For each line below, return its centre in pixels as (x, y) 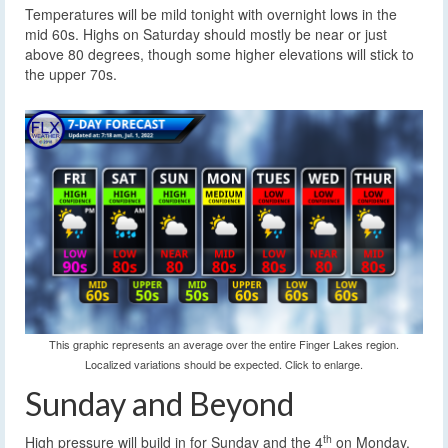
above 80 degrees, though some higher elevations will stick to (219, 54)
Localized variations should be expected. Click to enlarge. (224, 364)
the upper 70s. (71, 74)
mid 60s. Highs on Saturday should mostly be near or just (206, 34)
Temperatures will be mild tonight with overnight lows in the (211, 14)
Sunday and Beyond (159, 403)
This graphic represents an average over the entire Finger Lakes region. (224, 344)
